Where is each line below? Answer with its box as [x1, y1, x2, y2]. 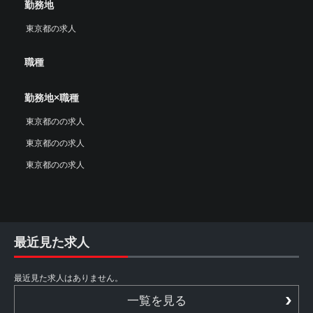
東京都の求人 [26, 23, 76, 34]
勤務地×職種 [24, 92, 79, 103]
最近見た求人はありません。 [14, 272, 123, 283]
